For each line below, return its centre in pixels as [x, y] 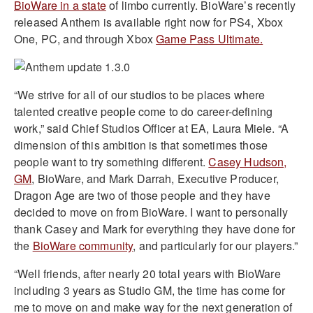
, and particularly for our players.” [216, 245]
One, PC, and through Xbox [85, 38]
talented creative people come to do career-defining [144, 111]
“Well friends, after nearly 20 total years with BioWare [147, 273]
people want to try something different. [111, 161]
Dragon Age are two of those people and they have [142, 195]
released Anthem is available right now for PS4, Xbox [149, 22]
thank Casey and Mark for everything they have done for [155, 228]
